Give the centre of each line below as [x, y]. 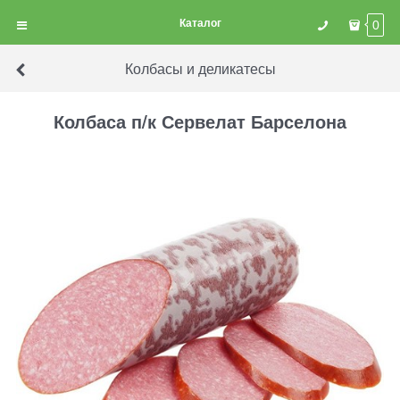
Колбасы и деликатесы [200, 68]
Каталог [200, 22]
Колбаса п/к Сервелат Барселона [200, 121]
